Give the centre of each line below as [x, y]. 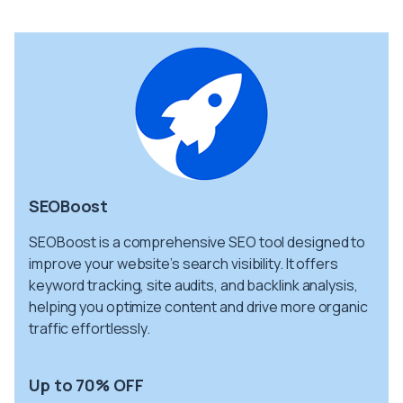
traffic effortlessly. [90, 328]
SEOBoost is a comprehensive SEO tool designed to [197, 242]
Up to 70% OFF [86, 385]
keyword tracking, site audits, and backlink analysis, [193, 285]
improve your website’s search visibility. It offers [184, 263]
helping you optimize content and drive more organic [198, 306]
